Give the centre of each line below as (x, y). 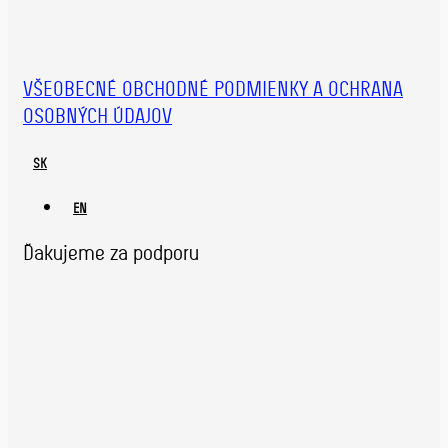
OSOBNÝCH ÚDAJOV (97, 116)
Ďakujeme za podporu (111, 253)
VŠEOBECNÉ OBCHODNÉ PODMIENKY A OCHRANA (213, 89)
